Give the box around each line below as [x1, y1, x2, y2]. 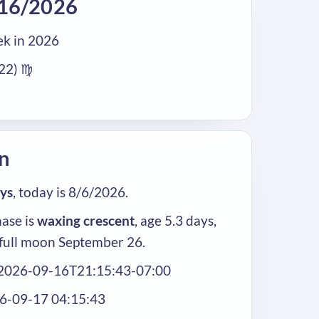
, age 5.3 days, [135, 212, 216, 229]
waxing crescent [37, 212, 135, 229]
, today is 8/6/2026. [13, 184, 128, 200]
